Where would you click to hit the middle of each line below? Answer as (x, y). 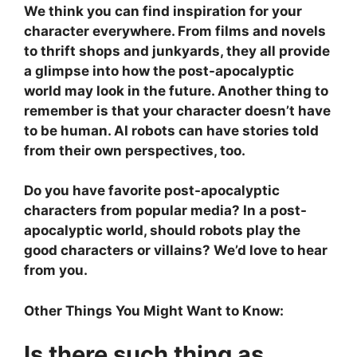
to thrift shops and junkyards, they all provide (177, 51)
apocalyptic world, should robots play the (162, 231)
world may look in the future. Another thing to (176, 90)
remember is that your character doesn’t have (177, 110)
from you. (56, 271)
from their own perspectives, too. (135, 150)
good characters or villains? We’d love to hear (176, 251)
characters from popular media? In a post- (165, 211)
